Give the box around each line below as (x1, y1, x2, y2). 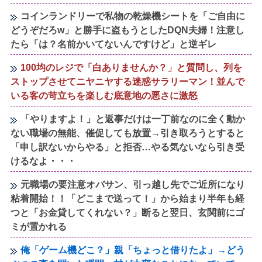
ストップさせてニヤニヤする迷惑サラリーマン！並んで (11, 77, 245, 87)
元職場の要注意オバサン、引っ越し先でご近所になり (20, 180, 246, 190)
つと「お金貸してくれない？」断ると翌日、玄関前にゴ (11, 208, 245, 218)
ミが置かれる (11, 222, 67, 232)
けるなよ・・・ (11, 156, 77, 167)
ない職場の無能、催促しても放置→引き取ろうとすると (11, 128, 245, 139)
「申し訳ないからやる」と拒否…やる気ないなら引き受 (11, 142, 245, 153)
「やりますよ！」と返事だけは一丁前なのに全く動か (20, 114, 246, 125)
